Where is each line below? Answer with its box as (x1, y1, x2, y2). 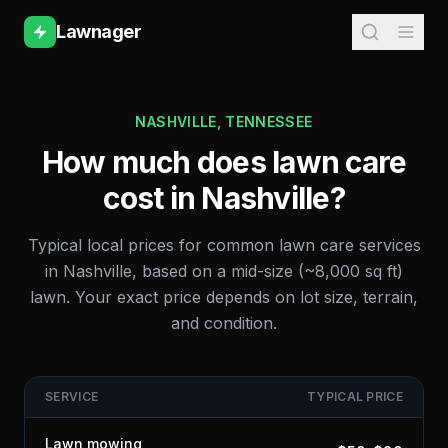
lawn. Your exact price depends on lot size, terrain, (30, 287, 418, 307)
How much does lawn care (41, 144, 407, 180)
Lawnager (56, 21, 142, 42)
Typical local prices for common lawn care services (27, 235, 421, 255)
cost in (103, 180, 202, 216)
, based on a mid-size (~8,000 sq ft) (132, 261, 403, 281)
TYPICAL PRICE (307, 389, 403, 404)
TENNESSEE (225, 113, 313, 130)
